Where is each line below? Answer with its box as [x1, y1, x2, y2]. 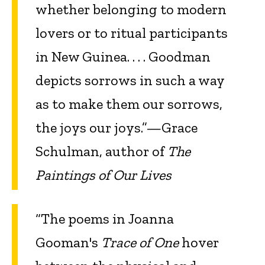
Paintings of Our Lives [35, 166, 172, 183]
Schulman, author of [35, 142, 167, 160]
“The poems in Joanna [35, 210, 174, 228]
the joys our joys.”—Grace [35, 118, 198, 136]
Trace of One [101, 234, 179, 251]
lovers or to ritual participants [35, 24, 228, 41]
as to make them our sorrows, [35, 95, 222, 112]
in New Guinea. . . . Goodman [35, 47, 211, 65]
